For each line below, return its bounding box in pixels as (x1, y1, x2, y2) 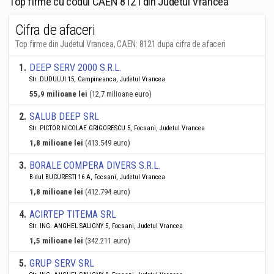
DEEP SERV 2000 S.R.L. (29, 62, 121, 73)
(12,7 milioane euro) (89, 89, 152, 98)
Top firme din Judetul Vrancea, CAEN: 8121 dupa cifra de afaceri (15, 39, 226, 49)
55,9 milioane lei (29, 89, 87, 98)
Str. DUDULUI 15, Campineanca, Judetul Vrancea (29, 75, 165, 83)
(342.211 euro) (85, 236, 130, 245)
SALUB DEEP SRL (29, 111, 99, 122)
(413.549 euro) (85, 138, 130, 147)
